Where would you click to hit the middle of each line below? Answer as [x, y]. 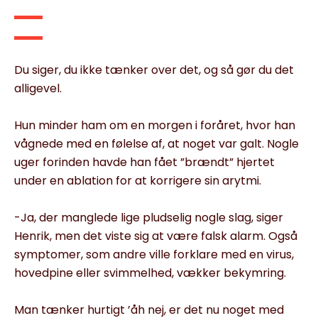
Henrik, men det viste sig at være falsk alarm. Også [156, 236]
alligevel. [38, 88]
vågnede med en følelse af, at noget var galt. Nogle [157, 143]
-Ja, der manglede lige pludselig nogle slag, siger [149, 217]
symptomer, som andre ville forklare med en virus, [154, 254]
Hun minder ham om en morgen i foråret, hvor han [155, 125]
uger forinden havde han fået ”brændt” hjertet [144, 162]
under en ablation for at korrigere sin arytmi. [138, 180]
